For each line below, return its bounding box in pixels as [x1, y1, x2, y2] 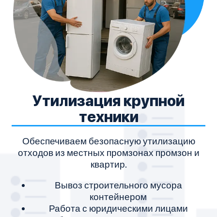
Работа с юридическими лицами [48, 202, 188, 214]
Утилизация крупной [32, 92, 185, 109]
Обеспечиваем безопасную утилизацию [22, 135, 195, 146]
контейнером [90, 190, 147, 202]
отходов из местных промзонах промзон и [17, 146, 200, 158]
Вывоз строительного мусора [54, 179, 182, 190]
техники [78, 108, 139, 125]
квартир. [90, 158, 127, 170]
